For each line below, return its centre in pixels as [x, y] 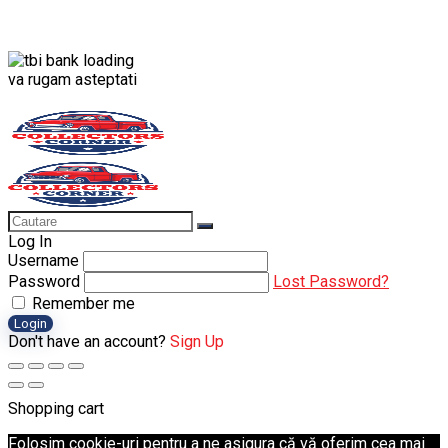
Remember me [81, 303]
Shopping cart [56, 408]
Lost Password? [331, 281]
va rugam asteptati [72, 79]
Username [43, 260]
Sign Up [197, 341]
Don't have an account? [89, 341]
